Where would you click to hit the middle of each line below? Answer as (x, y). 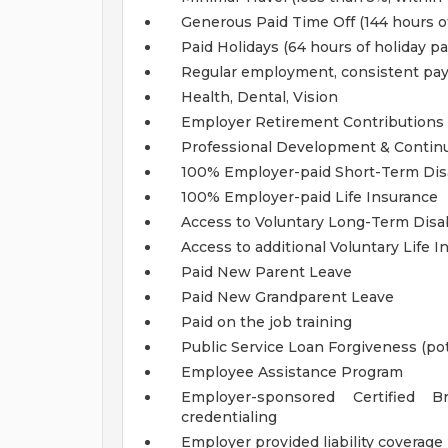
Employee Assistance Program (292, 372)
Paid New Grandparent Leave (287, 297)
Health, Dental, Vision (259, 97)
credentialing (229, 417)
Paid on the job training (266, 322)
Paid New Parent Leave (266, 272)
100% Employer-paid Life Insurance (309, 197)
